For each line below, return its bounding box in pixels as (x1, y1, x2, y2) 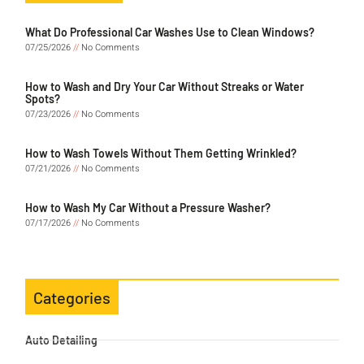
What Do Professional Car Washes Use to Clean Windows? (25, 25, 314, 40)
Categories (33, 288, 110, 308)
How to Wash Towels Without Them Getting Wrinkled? (25, 146, 297, 161)
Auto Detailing (25, 333, 97, 348)
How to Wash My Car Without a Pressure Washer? (25, 201, 271, 215)
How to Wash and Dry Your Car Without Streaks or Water (25, 80, 304, 94)
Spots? (25, 92, 60, 106)
